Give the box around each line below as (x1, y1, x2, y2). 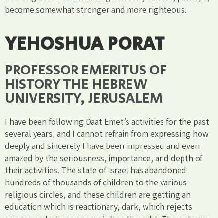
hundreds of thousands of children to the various (5, 176, 187, 188)
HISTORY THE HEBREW (5, 73, 148, 95)
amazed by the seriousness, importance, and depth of (5, 152, 202, 163)
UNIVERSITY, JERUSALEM (5, 88, 163, 109)
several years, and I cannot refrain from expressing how (5, 127, 209, 139)
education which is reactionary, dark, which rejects (5, 200, 192, 212)
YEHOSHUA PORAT (5, 30, 164, 57)
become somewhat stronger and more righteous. (5, 3, 187, 15)
